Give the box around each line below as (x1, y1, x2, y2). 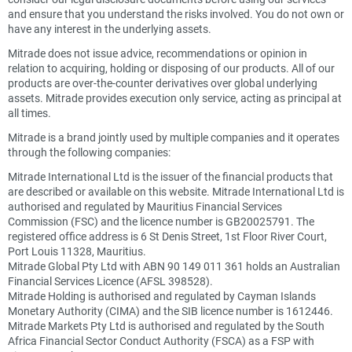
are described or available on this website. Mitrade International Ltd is (8, 184, 344, 199)
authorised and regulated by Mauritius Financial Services (8, 199, 282, 214)
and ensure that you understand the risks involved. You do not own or (8, 6, 344, 21)
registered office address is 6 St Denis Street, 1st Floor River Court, (8, 229, 327, 244)
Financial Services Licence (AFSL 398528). (8, 273, 213, 288)
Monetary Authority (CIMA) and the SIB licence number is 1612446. (8, 303, 333, 318)
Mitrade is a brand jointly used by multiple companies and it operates (8, 130, 339, 145)
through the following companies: (8, 145, 170, 159)
